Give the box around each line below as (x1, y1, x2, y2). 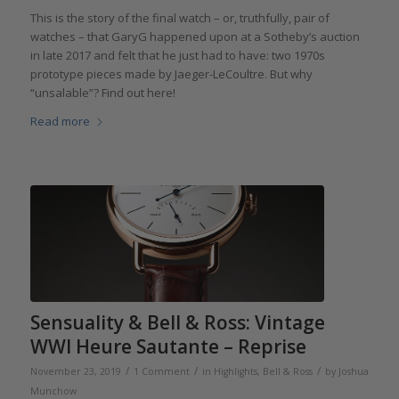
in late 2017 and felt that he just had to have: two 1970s (29, 47, 325, 64)
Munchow (29, 384, 77, 397)
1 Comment (133, 364, 190, 378)
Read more (29, 113, 90, 130)
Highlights (213, 364, 257, 378)
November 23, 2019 (29, 364, 121, 378)
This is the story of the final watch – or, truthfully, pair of (29, 10, 330, 27)
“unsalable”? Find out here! (29, 85, 175, 102)
